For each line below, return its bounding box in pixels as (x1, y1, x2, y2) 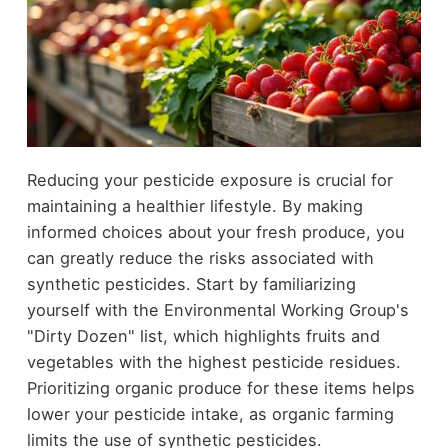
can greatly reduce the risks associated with (26, 248, 374, 269)
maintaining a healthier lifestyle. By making (26, 196, 363, 217)
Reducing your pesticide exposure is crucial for (26, 170, 393, 191)
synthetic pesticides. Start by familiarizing (26, 274, 356, 295)
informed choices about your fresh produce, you (26, 222, 404, 243)
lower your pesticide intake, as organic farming (26, 404, 394, 425)
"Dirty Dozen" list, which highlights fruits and (26, 326, 380, 347)
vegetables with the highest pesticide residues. (26, 352, 401, 373)
